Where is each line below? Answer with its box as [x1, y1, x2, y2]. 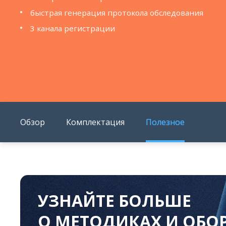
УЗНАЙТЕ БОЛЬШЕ [38, 190, 191, 211]
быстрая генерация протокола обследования [30, 8, 203, 18]
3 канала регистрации [30, 23, 115, 33]
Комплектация [66, 117, 125, 128]
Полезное [146, 117, 185, 128]
